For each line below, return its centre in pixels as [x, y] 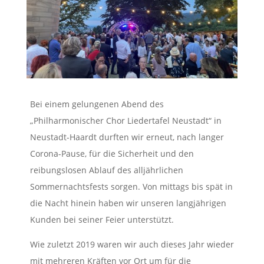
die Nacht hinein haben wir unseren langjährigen [128, 203]
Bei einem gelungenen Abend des [97, 104]
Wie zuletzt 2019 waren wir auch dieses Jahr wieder [132, 244]
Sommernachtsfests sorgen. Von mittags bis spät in [131, 186]
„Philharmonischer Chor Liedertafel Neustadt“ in [126, 120]
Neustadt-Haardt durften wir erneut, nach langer [127, 137]
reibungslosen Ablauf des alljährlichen [106, 170]
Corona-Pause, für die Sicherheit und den [112, 153]
